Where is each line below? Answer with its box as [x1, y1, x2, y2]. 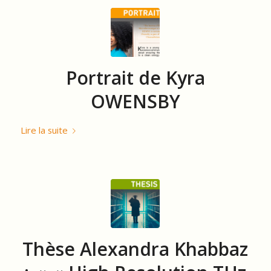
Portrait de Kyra [65, 65, 205, 90]
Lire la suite [20, 123, 68, 136]
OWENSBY [90, 88, 180, 114]
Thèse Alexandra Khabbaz [22, 237, 249, 261]
